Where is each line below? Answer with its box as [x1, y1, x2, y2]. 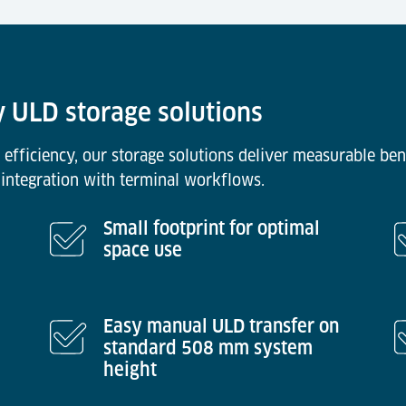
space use [103, 239, 182, 261]
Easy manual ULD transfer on [103, 315, 339, 337]
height [103, 359, 157, 381]
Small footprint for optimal [103, 217, 320, 239]
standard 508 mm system [103, 337, 313, 359]
